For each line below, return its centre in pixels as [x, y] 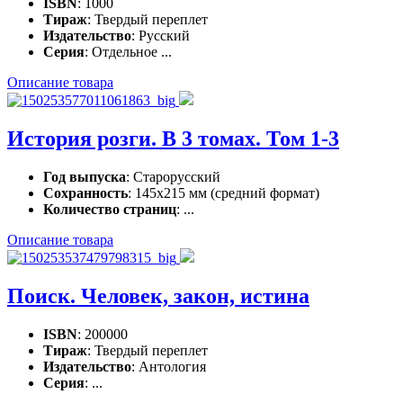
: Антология [169, 366]
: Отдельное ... [128, 52]
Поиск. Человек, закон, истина [158, 296]
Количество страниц [110, 209]
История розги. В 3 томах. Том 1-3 [173, 138]
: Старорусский [173, 176]
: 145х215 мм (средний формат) [224, 193]
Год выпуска [85, 176]
